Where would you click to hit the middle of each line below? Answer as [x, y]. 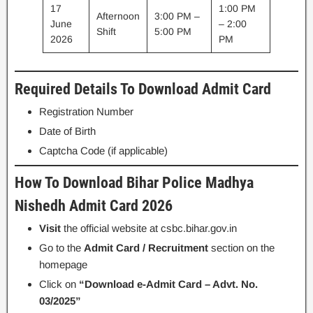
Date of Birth [67, 131]
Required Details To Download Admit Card [143, 89]
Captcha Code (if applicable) [103, 150]
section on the [241, 248]
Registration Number [86, 111]
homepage [63, 265]
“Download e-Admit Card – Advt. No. [168, 284]
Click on [59, 284]
